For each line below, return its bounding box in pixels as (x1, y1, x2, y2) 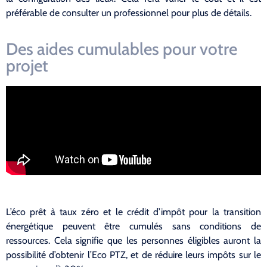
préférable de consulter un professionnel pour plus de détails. (6, 7, 252, 18)
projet (6, 55, 48, 76)
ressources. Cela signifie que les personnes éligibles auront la (6, 235, 261, 247)
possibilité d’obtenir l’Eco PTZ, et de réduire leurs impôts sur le (6, 249, 261, 261)
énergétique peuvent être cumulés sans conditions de (6, 221, 261, 232)
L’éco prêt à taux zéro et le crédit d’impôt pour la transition (6, 206, 261, 218)
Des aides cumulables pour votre (6, 39, 237, 60)
